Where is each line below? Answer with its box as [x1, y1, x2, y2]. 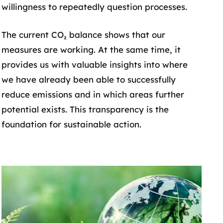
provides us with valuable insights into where [1, 59, 188, 70]
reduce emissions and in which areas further [1, 89, 184, 100]
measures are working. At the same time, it [1, 44, 181, 55]
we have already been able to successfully [1, 74, 176, 85]
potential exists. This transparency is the [1, 104, 169, 114]
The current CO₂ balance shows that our [1, 29, 165, 40]
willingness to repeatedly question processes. [1, 1, 187, 12]
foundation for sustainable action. [1, 118, 141, 129]
